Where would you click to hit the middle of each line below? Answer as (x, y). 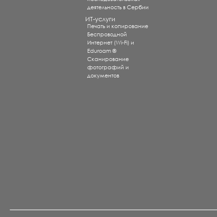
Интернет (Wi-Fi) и (111, 43)
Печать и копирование (118, 26)
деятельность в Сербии (118, 8)
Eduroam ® (102, 51)
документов (103, 76)
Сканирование (108, 59)
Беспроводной (107, 35)
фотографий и (108, 68)
